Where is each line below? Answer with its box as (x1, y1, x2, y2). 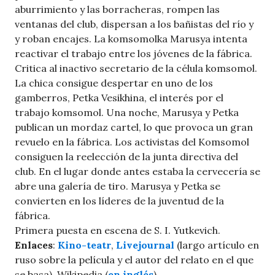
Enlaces (15, 239, 53, 252)
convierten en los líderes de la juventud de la (15, 195, 224, 207)
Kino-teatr (58, 239, 111, 252)
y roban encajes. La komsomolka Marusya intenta (15, 33, 247, 45)
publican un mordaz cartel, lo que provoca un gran (15, 121, 253, 134)
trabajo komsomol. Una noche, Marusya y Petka (15, 106, 239, 119)
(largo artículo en (174, 239, 259, 252)
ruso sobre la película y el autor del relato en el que (15, 254, 254, 266)
